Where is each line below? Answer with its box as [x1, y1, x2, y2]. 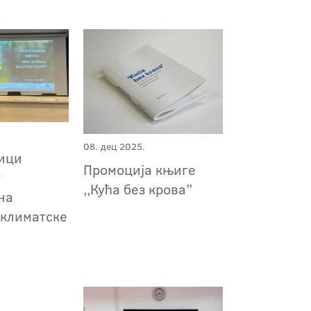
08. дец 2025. [83, 140, 145, 154]
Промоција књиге [83, 160, 196, 180]
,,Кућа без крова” [83, 179, 192, 199]
